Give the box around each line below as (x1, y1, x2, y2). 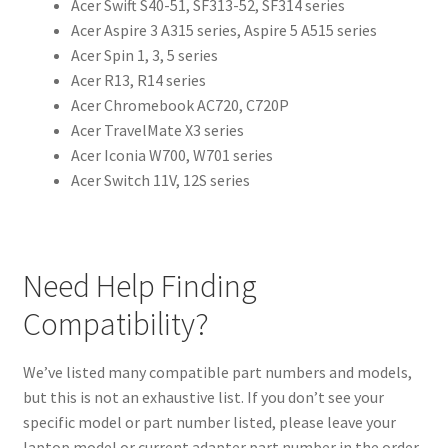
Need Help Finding (22, 265, 257, 306)
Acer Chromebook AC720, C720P (70, 95, 289, 116)
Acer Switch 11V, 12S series (70, 170, 250, 191)
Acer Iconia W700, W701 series (70, 145, 273, 166)
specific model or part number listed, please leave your (22, 411, 396, 432)
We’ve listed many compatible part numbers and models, (22, 361, 412, 382)
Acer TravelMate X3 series (70, 120, 244, 141)
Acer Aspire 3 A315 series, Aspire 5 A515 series (70, 20, 377, 41)
